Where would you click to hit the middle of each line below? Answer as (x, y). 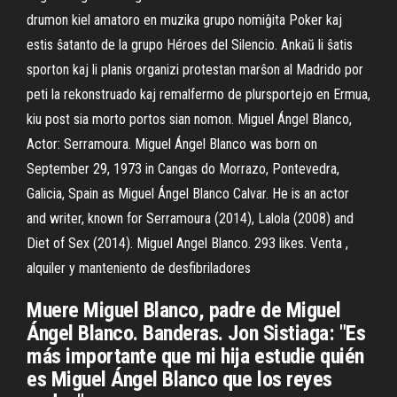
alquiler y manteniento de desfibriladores (139, 268)
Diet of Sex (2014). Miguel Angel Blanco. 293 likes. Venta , (187, 243)
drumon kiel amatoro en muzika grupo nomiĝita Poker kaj (184, 20)
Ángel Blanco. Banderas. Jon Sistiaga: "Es (196, 333)
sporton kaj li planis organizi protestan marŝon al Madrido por (195, 70)
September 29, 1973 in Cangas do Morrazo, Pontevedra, (183, 169)
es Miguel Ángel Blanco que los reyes (179, 379)
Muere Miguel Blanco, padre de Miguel (184, 310)
